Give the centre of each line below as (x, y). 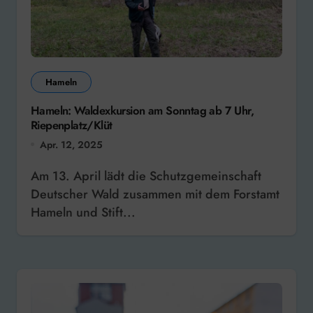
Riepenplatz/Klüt (72, 125)
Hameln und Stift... (83, 212)
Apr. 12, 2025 (71, 144)
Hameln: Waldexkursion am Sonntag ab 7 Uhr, (143, 111)
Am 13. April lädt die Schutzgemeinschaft (35, 176)
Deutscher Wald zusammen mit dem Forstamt (155, 194)
